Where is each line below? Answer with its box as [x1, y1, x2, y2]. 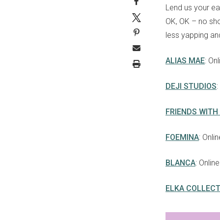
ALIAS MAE [165, 56, 205, 66]
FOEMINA [165, 133, 199, 142]
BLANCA [165, 158, 195, 168]
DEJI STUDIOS [165, 82, 217, 91]
